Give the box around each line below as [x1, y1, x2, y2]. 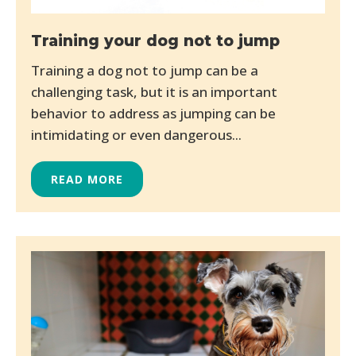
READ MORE [51, 171, 123, 187]
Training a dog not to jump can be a [31, 60, 258, 79]
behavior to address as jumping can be [31, 103, 276, 122]
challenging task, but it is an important [31, 82, 277, 101]
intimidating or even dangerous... [31, 125, 242, 144]
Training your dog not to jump [31, 31, 280, 50]
